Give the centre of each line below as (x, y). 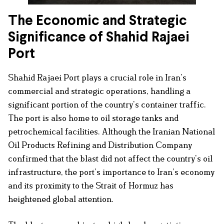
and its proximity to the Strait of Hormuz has (91, 185)
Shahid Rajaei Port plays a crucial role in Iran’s (97, 77)
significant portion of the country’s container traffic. (107, 104)
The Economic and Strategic (97, 21)
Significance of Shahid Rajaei (99, 38)
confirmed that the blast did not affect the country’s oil (110, 158)
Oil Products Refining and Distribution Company (100, 145)
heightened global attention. (61, 199)
